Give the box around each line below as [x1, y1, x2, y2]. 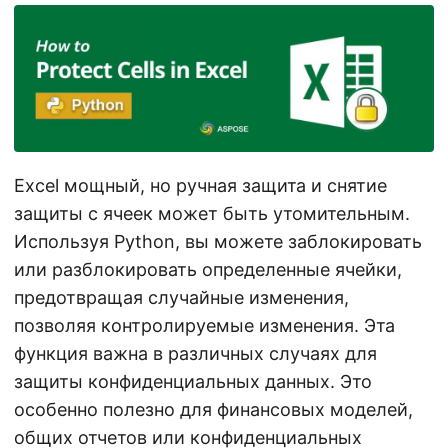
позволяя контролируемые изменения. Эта [14, 315, 395, 336]
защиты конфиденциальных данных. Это [14, 371, 372, 392]
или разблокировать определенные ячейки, [14, 259, 402, 280]
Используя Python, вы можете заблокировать [14, 231, 422, 252]
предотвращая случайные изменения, [14, 287, 349, 308]
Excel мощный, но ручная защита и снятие [14, 175, 387, 196]
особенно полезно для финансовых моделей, [14, 399, 413, 420]
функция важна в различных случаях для [14, 343, 377, 364]
